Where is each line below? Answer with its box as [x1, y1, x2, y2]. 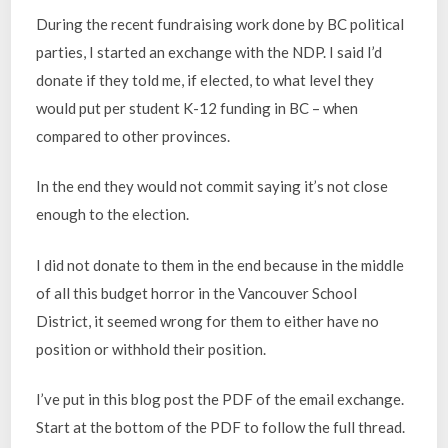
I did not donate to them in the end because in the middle [36, 255, 405, 274]
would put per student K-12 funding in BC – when [36, 98, 359, 117]
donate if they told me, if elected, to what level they [36, 70, 375, 89]
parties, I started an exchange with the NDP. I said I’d [36, 42, 383, 61]
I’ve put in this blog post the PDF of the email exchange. [36, 390, 405, 409]
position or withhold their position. [36, 339, 267, 358]
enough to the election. [36, 205, 190, 224]
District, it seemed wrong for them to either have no [36, 311, 380, 330]
